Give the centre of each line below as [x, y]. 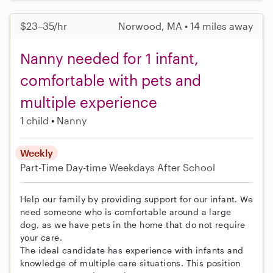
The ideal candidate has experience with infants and [132, 250]
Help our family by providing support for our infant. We [136, 199]
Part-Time [43, 167]
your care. [41, 237]
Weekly [37, 152]
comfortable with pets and [111, 80]
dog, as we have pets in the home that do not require [133, 224]
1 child [34, 120]
